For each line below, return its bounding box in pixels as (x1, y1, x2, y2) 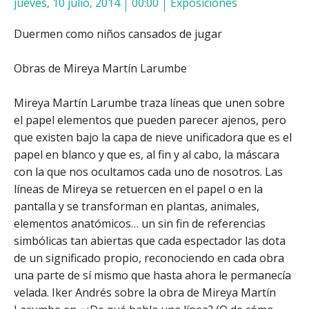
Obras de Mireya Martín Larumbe (14, 60, 187, 76)
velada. (14, 284, 52, 300)
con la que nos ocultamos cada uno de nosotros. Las (14, 163, 283, 179)
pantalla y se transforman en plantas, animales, (14, 198, 259, 214)
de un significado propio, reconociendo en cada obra (14, 250, 284, 266)
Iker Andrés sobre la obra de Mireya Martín (52, 284, 276, 300)
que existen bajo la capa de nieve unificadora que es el (14, 129, 292, 145)
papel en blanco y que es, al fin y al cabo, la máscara (14, 146, 279, 162)
